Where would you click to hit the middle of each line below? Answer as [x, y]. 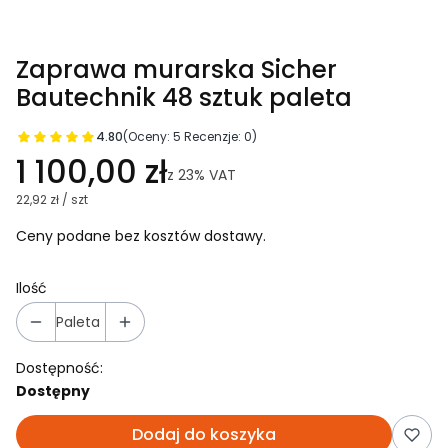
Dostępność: [59, 368]
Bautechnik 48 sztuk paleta [184, 98]
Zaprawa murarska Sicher [176, 70]
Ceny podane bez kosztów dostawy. [141, 236]
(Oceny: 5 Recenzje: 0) [190, 137]
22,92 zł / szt [52, 200]
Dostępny [53, 391]
